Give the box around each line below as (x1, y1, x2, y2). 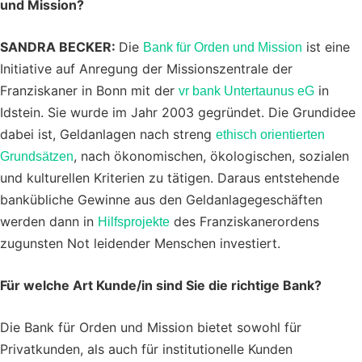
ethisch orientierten (216, 128, 325, 142)
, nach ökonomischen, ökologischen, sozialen (74, 148, 349, 165)
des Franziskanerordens (170, 213, 319, 230)
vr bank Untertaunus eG (179, 84, 314, 99)
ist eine (302, 39, 350, 56)
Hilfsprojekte (98, 215, 170, 229)
